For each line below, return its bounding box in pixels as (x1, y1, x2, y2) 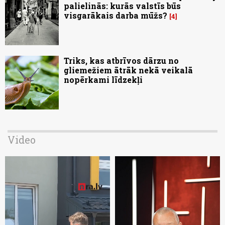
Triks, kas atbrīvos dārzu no (64, 55, 179, 66)
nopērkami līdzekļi (64, 74, 143, 85)
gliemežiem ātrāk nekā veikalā (64, 65, 193, 76)
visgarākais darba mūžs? (64, 10, 167, 21)
